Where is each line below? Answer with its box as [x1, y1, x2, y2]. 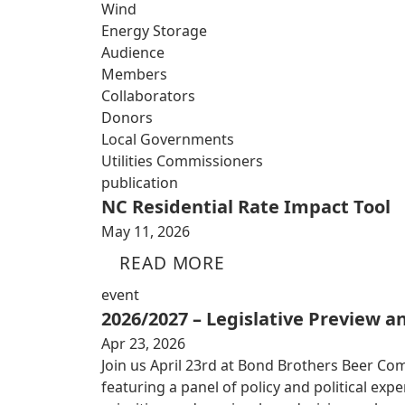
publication [101, 173, 178, 193]
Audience [101, 42, 165, 62]
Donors [101, 108, 153, 127]
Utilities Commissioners [101, 151, 263, 171]
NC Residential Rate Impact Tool [101, 194, 391, 219]
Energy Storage [101, 21, 207, 41]
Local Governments [101, 129, 234, 149]
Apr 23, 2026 [101, 334, 185, 353]
